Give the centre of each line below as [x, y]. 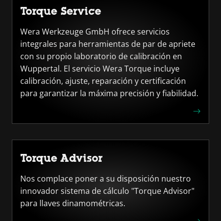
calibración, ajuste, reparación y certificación [103, 81]
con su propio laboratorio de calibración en [101, 56]
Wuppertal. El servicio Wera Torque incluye [100, 69]
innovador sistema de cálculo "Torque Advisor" [107, 191]
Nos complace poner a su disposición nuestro [106, 179]
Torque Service [61, 11]
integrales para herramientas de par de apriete [108, 44]
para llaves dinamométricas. [73, 203]
